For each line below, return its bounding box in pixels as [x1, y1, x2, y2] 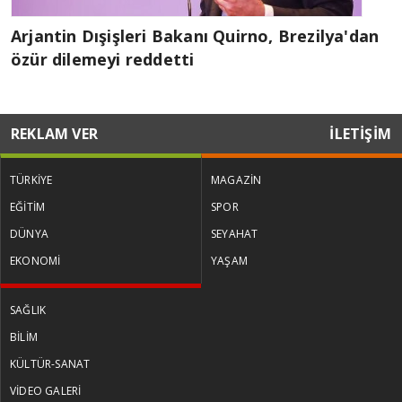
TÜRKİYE [10, 171, 53, 188]
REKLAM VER [11, 123, 98, 144]
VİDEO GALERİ [10, 382, 82, 398]
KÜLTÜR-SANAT [10, 355, 91, 371]
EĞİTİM [10, 198, 46, 214]
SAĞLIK [10, 301, 47, 318]
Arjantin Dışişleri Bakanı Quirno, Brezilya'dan [11, 24, 380, 47]
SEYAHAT [211, 225, 258, 241]
